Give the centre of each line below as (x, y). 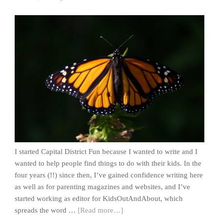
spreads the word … (46, 210)
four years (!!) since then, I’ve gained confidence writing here (109, 175)
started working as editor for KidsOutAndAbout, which (99, 198)
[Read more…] (100, 210)
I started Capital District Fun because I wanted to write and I (106, 151)
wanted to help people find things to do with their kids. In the (108, 163)
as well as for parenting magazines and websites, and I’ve (102, 186)
